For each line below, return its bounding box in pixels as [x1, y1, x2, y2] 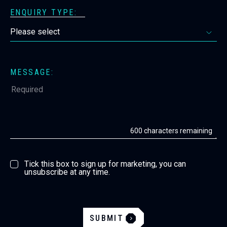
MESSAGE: [10, 67, 54, 77]
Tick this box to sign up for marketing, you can [24, 159, 186, 169]
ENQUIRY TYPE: [10, 8, 78, 17]
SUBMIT [89, 213, 124, 223]
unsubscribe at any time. [24, 167, 110, 177]
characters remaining [142, 127, 212, 135]
